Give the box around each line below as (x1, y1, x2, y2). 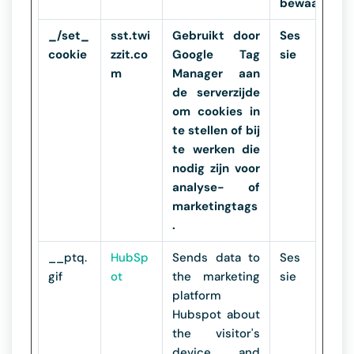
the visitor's (172, 326, 260, 341)
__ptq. (48, 250, 87, 265)
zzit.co (111, 47, 148, 62)
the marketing (172, 269, 260, 284)
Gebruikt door (172, 28, 260, 43)
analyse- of (172, 179, 260, 195)
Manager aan (172, 66, 260, 81)
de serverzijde (172, 85, 260, 100)
